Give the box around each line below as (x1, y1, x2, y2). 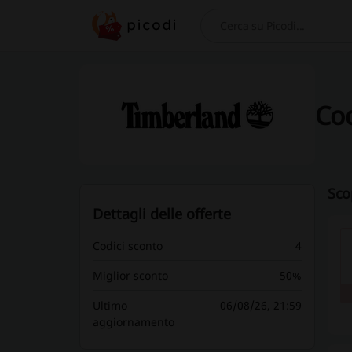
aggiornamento (92, 314, 174, 329)
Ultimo (92, 298, 127, 313)
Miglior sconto (92, 268, 168, 283)
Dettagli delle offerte (92, 204, 231, 223)
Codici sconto (92, 238, 163, 253)
